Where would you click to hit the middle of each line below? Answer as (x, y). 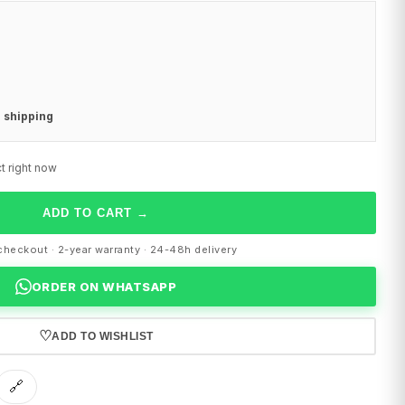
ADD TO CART (87, 213)
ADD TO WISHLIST (103, 337)
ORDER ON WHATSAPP (104, 287)
